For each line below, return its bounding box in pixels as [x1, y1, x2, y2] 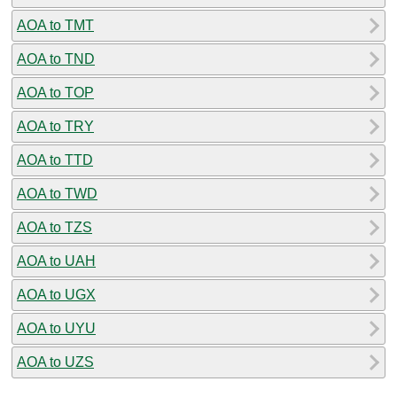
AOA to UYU [17, 320, 96, 336]
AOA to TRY [17, 118, 94, 134]
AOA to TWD [17, 185, 97, 201]
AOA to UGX [17, 286, 96, 302]
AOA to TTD [17, 152, 93, 167]
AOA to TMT [17, 17, 94, 33]
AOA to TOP [17, 84, 94, 100]
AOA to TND [17, 51, 95, 66]
